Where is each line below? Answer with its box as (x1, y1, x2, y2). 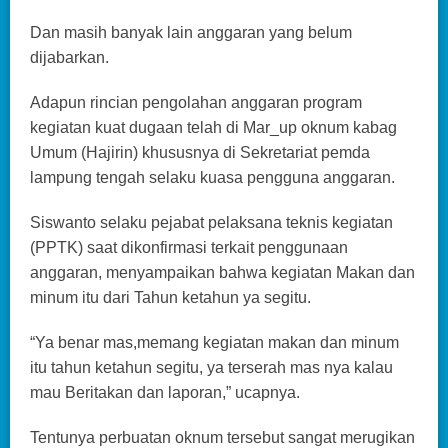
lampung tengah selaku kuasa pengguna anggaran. (30, 169, 395, 187)
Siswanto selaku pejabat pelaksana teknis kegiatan (30, 214, 393, 232)
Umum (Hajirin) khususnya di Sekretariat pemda (30, 144, 370, 162)
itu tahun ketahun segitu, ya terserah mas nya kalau (30, 359, 393, 377)
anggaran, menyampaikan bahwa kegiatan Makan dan (30, 264, 415, 282)
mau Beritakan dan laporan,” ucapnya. (30, 384, 300, 402)
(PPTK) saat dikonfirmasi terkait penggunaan (30, 239, 348, 257)
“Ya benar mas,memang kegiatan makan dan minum (30, 334, 399, 352)
